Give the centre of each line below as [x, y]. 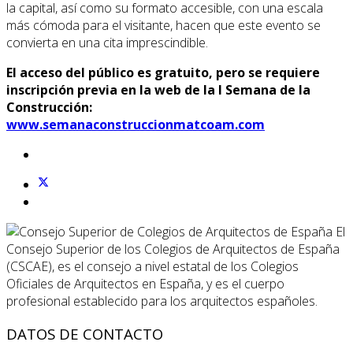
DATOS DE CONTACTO [85, 334]
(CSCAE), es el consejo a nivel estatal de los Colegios [152, 266]
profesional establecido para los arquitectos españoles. [162, 301]
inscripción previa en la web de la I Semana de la [158, 89]
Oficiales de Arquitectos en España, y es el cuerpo [145, 283]
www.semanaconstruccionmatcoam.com [136, 124]
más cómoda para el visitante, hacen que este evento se [163, 25]
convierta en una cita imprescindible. [107, 42]
